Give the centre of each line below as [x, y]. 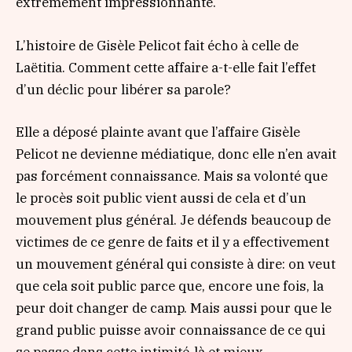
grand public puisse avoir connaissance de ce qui [170, 330]
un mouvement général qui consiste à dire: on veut [176, 264]
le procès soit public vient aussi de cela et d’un [161, 198]
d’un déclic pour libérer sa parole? [123, 89]
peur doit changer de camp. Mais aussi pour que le [174, 308]
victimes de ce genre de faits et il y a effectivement [172, 242]
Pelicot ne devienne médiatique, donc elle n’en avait [176, 154]
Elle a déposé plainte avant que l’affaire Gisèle [158, 132]
